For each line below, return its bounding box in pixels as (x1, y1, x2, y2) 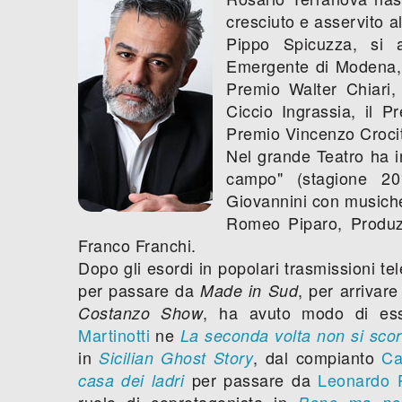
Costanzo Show (78, 301, 204, 324)
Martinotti (78, 322, 150, 346)
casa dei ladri (78, 368, 185, 391)
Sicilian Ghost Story (99, 345, 254, 369)
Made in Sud (200, 278, 299, 301)
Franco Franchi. (78, 232, 197, 257)
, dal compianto (253, 345, 382, 369)
